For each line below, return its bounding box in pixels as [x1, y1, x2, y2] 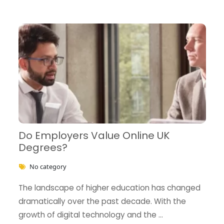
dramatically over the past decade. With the [18, 195, 186, 206]
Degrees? [18, 140, 67, 154]
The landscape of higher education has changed [18, 182, 200, 193]
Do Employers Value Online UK [18, 128, 169, 142]
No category [29, 161, 66, 171]
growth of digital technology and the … [18, 209, 163, 220]
